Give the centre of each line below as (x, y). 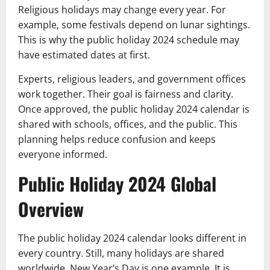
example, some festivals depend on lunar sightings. (134, 24)
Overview (51, 209)
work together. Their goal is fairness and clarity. (126, 94)
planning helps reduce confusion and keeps (117, 139)
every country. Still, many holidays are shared (121, 253)
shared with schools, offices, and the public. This (128, 124)
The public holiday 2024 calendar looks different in (132, 238)
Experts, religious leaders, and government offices (132, 79)
